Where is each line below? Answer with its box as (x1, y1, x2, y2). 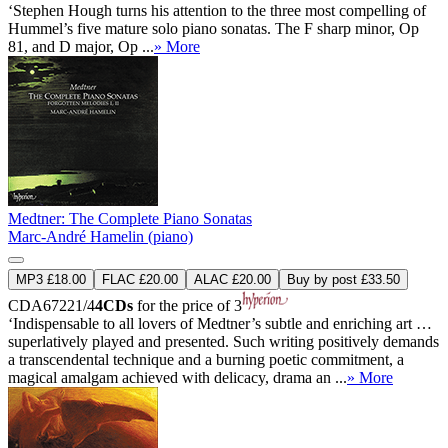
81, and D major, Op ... (8, 38, 154, 56)
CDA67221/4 (8, 297, 95, 315)
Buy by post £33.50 (287, 272, 400, 288)
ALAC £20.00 (194, 272, 271, 288)
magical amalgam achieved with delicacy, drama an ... (8, 369, 347, 387)
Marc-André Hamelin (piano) (8, 228, 193, 246)
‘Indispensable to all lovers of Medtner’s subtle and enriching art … (8, 315, 432, 333)
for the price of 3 (133, 297, 242, 315)
